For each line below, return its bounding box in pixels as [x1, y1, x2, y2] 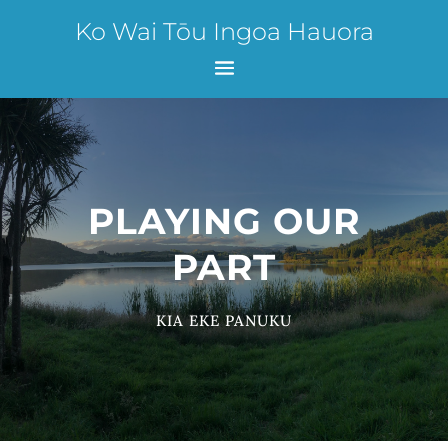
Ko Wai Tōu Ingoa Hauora [74, 17, 374, 46]
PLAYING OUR [87, 199, 360, 243]
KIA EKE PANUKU [155, 311, 292, 330]
